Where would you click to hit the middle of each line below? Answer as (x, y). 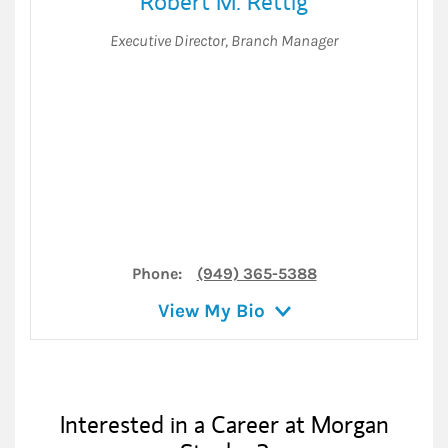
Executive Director (167, 40)
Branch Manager (284, 40)
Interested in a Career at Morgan (224, 423)
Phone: (156, 273)
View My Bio (211, 310)
